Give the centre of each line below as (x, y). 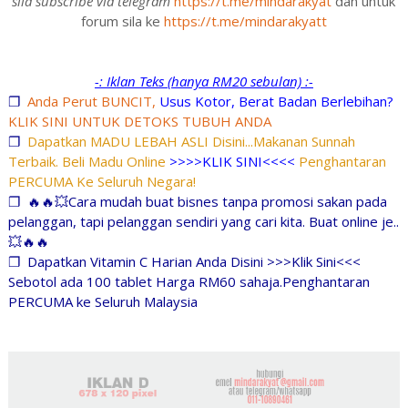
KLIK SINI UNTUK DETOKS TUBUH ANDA (139, 121)
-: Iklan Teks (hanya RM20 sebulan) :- (204, 81)
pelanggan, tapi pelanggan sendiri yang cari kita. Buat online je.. (203, 221)
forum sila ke (122, 20)
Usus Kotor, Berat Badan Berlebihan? (276, 101)
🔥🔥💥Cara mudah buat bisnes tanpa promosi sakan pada (207, 201)
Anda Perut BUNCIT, (93, 101)
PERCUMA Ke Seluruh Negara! (102, 181)
